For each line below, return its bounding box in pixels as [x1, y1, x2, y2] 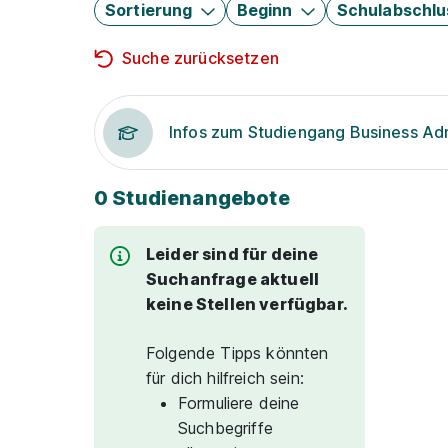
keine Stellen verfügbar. [146, 294, 348, 314]
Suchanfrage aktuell [146, 269, 320, 289]
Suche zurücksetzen [122, 48, 279, 68]
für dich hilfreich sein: [146, 368, 304, 388]
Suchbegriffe [178, 418, 273, 438]
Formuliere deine [178, 393, 300, 413]
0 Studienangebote [94, 186, 290, 210]
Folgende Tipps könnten [146, 343, 329, 363]
